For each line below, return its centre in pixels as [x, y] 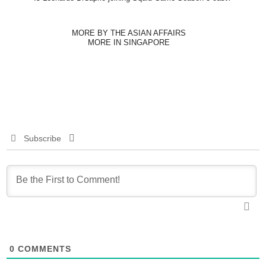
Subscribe [42, 138]
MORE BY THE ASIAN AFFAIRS [129, 33]
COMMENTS [43, 248]
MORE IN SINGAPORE [129, 42]
